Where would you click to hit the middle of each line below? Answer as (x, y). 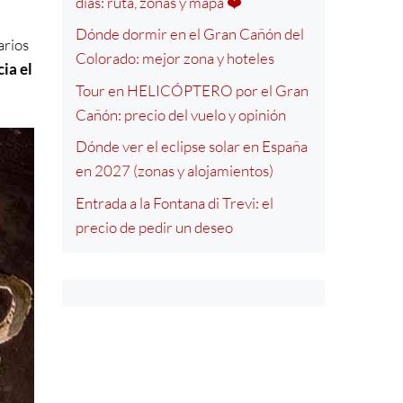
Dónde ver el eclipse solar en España (191, 147)
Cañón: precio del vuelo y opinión (180, 114)
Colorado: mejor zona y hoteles (175, 58)
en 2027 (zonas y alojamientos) (174, 171)
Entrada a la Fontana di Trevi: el (174, 202)
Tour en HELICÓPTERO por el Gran (192, 90)
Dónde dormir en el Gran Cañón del (189, 34)
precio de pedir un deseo (154, 227)
